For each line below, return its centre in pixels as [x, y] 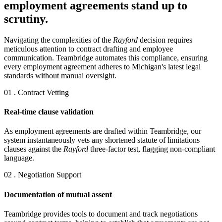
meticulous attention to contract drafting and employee [88, 49]
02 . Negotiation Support [43, 175]
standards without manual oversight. [60, 75]
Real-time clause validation [49, 112]
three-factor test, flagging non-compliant [152, 149]
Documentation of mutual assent [58, 194]
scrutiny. [26, 19]
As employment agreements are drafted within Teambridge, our [103, 131]
